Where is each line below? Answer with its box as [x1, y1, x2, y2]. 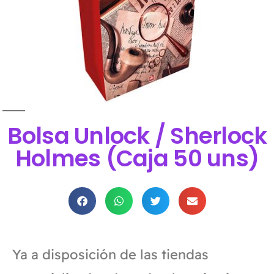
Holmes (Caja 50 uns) [15, 142, 259, 174]
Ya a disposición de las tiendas [12, 245, 209, 263]
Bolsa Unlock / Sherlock [7, 119, 267, 152]
